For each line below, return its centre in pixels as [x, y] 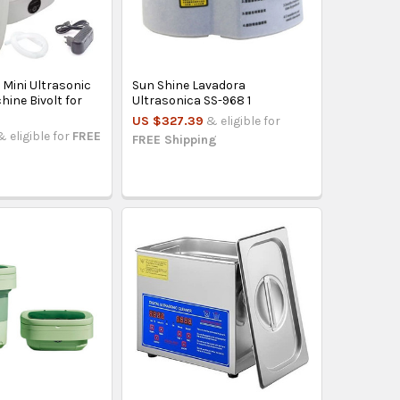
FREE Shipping [175, 139]
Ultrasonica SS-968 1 [192, 100]
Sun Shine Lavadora [189, 85]
